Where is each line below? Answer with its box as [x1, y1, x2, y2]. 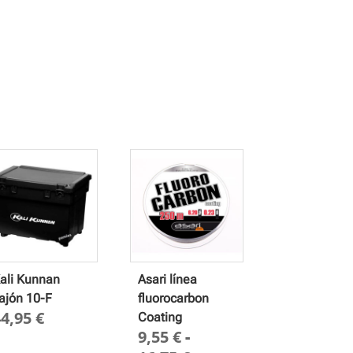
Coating [137, 309, 182, 325]
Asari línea [137, 271, 197, 287]
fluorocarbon [137, 290, 209, 306]
